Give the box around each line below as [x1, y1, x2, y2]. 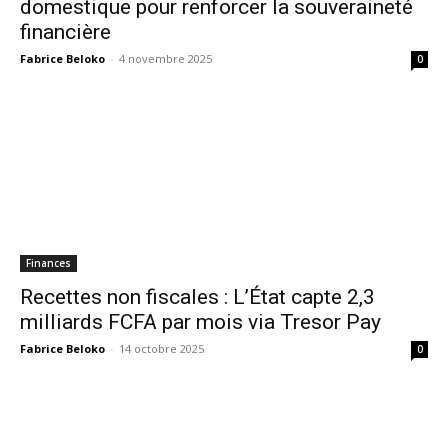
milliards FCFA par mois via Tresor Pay [20, 310, 381, 334]
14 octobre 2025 [119, 341, 204, 356]
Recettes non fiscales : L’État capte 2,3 [20, 285, 375, 309]
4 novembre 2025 [119, 51, 212, 66]
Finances [26, 256, 71, 270]
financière [20, 20, 111, 44]
